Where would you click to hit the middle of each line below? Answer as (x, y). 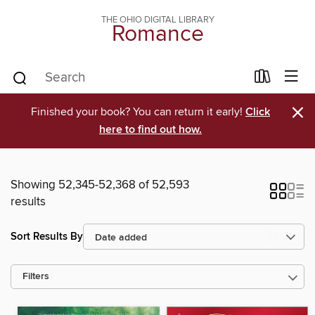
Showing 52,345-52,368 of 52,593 (100, 185)
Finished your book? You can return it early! (138, 112)
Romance (157, 34)
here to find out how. (150, 130)
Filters (36, 277)
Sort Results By (47, 236)
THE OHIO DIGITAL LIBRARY (157, 20)
